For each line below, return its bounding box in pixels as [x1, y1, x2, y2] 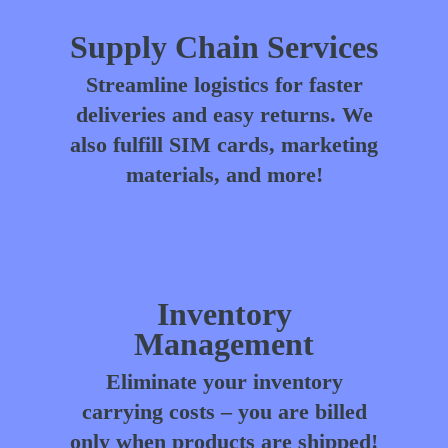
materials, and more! [125, 161, 323, 187]
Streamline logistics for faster [85, 71, 363, 97]
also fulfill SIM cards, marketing [70, 131, 378, 157]
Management [134, 325, 314, 362]
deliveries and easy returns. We [75, 101, 373, 127]
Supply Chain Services [70, 28, 378, 65]
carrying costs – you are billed [81, 398, 367, 424]
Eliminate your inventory [105, 368, 343, 394]
